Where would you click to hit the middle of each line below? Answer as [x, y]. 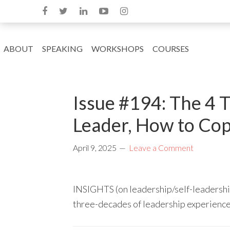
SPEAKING [62, 49]
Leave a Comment [161, 148]
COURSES [171, 49]
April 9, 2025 [95, 148]
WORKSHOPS [118, 49]
